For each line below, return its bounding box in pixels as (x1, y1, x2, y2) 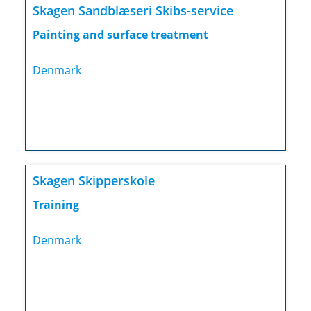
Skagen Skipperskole (32, 172, 155, 190)
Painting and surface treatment (32, 27, 208, 43)
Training (32, 197, 79, 213)
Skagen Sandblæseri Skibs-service (32, 2, 233, 19)
